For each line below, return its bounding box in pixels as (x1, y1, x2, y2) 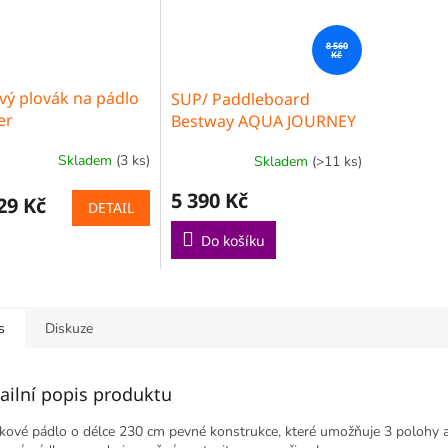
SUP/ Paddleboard (170, 87, 310, 110)
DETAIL (87, 197, 134, 217)
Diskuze (45, 318, 93, 338)
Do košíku (200, 230, 265, 250)
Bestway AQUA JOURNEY (170, 109, 356, 132)
